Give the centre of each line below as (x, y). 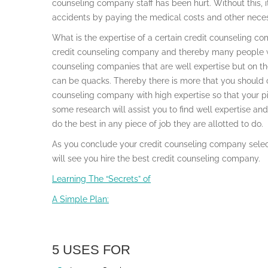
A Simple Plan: (80, 199)
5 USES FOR (91, 249)
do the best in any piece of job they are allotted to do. (158, 124)
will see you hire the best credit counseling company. (156, 158)
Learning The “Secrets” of (101, 179)
